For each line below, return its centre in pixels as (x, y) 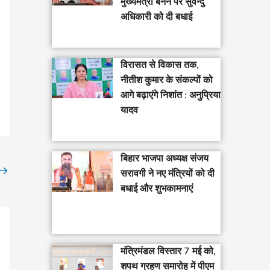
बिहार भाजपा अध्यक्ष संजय (164, 158)
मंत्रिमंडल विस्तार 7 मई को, (168, 252)
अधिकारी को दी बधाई (156, 17)
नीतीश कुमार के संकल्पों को (166, 80)
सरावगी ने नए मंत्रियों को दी (167, 173)
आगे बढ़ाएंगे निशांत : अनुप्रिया (170, 96)
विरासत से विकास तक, (159, 65)
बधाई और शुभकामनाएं (156, 188)
